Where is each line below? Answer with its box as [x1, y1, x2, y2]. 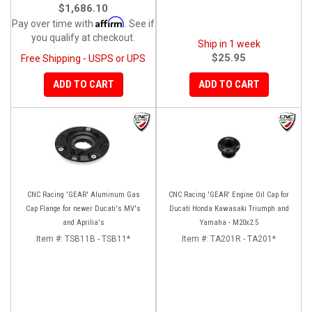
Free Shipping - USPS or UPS [21, 52, 146, 64]
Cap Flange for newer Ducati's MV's [26, 203, 141, 213]
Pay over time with [12, 17, 95, 29]
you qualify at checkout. [31, 31, 135, 43]
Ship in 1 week [197, 38, 260, 49]
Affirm [95, 15, 125, 28]
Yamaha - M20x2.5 [199, 217, 258, 227]
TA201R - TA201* [210, 233, 276, 244]
